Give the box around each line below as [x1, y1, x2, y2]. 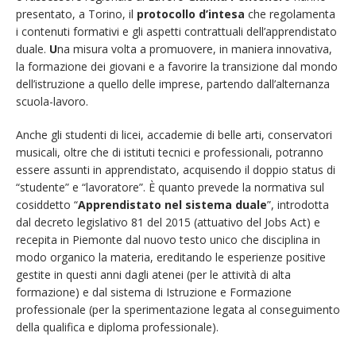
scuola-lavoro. [16, 93, 88, 109]
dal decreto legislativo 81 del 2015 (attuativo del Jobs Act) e [16, 214, 320, 230]
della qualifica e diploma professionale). [16, 319, 219, 335]
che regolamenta [245, 6, 335, 21]
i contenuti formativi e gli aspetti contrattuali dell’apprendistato [16, 23, 337, 39]
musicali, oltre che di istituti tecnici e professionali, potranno [16, 144, 323, 160]
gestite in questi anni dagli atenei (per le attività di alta [16, 266, 291, 282]
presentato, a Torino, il [16, 6, 137, 21]
